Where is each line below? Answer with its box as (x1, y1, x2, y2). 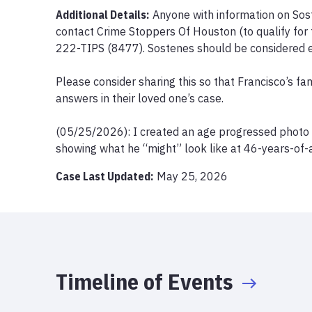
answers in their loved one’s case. (56, 91, 224, 105)
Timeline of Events (56, 266, 233, 296)
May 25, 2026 (157, 169, 228, 183)
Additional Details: (56, 7, 149, 22)
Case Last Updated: (56, 169, 153, 183)
